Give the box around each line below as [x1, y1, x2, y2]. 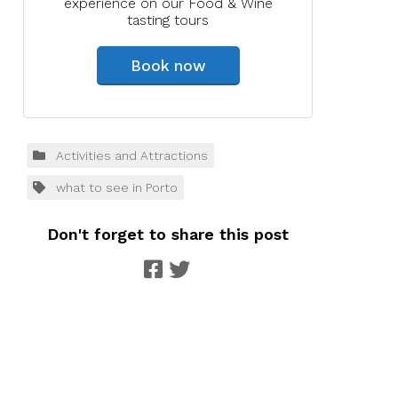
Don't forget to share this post [47, 225, 290, 243]
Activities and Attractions [56, 148, 209, 163]
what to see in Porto [56, 180, 179, 195]
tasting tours [127, 12, 210, 28]
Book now [130, 57, 206, 75]
